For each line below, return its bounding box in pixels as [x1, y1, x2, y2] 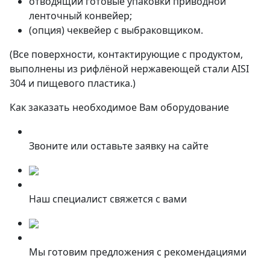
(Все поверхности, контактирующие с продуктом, [10, 47, 243, 61]
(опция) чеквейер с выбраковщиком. [29, 23, 203, 37]
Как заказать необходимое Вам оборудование [10, 100, 229, 114]
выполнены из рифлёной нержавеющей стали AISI [10, 61, 249, 75]
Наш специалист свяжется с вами [29, 192, 187, 206]
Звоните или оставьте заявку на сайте [29, 139, 209, 152]
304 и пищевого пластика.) [10, 76, 136, 90]
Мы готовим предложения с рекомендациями [29, 245, 246, 259]
